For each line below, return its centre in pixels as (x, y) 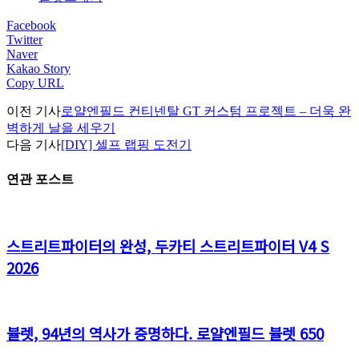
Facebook (31, 26)
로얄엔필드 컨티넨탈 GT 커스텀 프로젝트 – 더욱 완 (206, 111)
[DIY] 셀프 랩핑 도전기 (126, 145)
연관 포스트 (40, 179)
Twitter (24, 40)
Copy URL (35, 83)
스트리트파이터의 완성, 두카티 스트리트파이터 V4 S (168, 245)
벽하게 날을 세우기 (61, 128)
